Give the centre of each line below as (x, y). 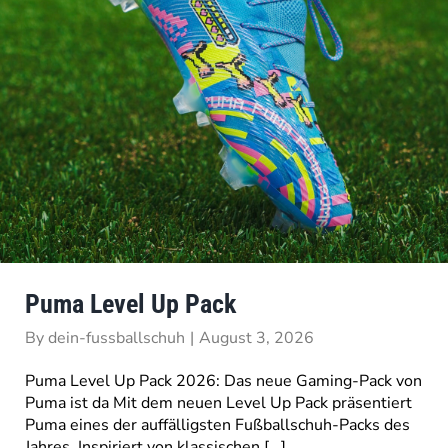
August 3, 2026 (256, 337)
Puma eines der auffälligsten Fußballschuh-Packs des (217, 424)
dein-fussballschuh (116, 337)
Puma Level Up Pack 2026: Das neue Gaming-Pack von (223, 380)
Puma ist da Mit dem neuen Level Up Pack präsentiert (218, 402)
